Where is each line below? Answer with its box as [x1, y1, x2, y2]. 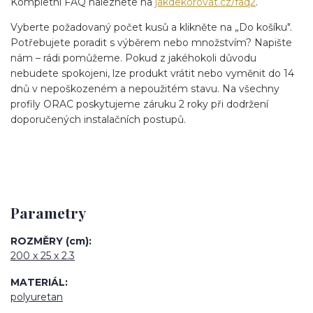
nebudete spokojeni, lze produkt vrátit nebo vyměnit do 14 [10, 66, 294, 80]
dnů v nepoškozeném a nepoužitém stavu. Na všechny [10, 82, 279, 95]
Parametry [10, 203, 86, 223]
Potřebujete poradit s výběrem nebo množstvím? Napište [10, 36, 292, 49]
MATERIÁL [10, 276, 65, 289]
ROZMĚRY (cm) [10, 234, 89, 247]
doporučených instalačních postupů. [10, 112, 186, 126]
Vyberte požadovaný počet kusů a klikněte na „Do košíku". [10, 20, 292, 34]
